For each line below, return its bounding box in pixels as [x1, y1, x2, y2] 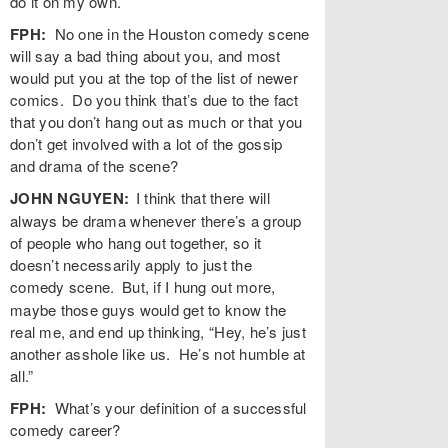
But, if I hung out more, [122, 275, 276, 297]
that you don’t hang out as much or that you [10, 110, 303, 132]
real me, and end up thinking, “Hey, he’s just [10, 320, 306, 342]
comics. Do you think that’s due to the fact [10, 88, 299, 110]
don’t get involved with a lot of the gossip [10, 132, 283, 154]
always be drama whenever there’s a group [10, 209, 302, 231]
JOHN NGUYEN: [10, 186, 130, 209]
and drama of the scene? [10, 154, 179, 176]
